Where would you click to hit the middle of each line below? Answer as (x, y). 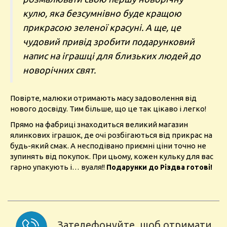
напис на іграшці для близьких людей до (112, 56)
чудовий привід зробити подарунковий (109, 42)
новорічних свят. (59, 70)
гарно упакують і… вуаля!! (58, 167)
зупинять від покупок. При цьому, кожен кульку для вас (112, 156)
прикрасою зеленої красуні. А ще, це (102, 27)
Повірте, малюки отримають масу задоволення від (103, 98)
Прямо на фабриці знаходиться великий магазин (99, 124)
